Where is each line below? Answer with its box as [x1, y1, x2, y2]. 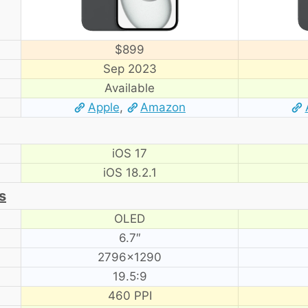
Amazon [140, 100, 186, 114]
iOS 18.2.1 [102, 165, 157, 179]
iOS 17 [112, 146, 147, 160]
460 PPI [107, 288, 152, 302]
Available [104, 80, 155, 95]
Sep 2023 [102, 61, 157, 76]
